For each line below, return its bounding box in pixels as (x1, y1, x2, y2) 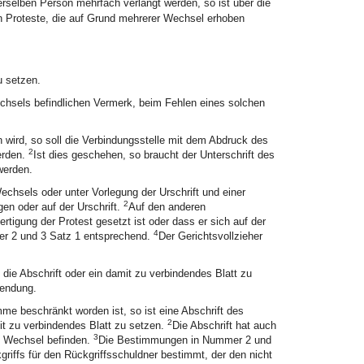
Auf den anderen (128, 201, 206, 213)
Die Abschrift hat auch (171, 319, 276, 331)
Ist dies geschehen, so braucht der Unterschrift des (32, 149, 275, 161)
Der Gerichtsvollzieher (158, 230, 262, 242)
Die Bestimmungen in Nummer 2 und (97, 334, 271, 346)
